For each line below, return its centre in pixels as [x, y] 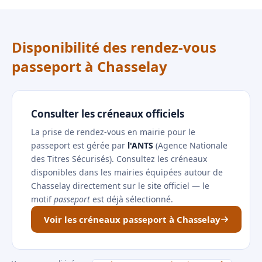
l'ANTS [140, 145]
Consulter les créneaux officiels [108, 114]
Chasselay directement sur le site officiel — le [120, 186]
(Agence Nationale [190, 145]
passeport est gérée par [79, 145]
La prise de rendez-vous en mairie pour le [113, 132]
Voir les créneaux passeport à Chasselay [132, 219]
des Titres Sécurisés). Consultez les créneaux [119, 159]
